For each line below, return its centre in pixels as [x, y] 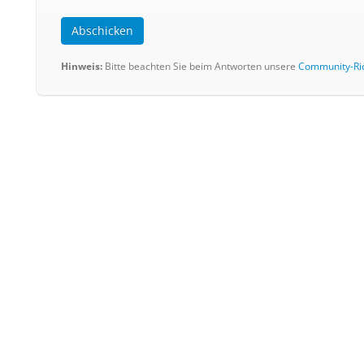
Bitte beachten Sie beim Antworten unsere [200, 65]
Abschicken [102, 30]
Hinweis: [82, 65]
